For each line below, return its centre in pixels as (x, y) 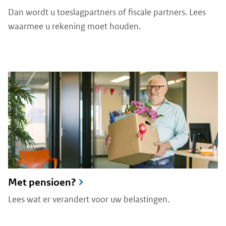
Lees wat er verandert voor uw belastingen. (89, 199)
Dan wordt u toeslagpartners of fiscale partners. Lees (107, 12)
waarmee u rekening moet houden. (74, 26)
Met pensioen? (42, 182)
